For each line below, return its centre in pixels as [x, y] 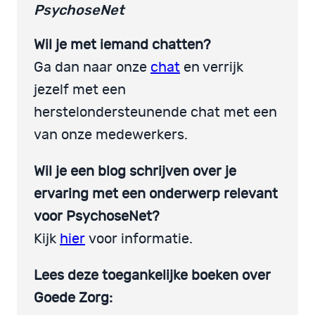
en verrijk [212, 67]
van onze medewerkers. [111, 135]
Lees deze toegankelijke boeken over [152, 275]
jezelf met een [80, 90]
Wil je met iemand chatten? [122, 45]
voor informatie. [139, 239]
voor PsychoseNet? [97, 216]
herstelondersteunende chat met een [155, 112]
